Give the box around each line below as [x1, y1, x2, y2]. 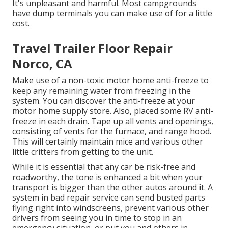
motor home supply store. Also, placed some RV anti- [12, 105, 213, 117]
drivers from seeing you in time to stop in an [12, 212, 182, 223]
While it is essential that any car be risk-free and [12, 161, 195, 173]
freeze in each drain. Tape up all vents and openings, [12, 115, 213, 127]
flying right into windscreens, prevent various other [12, 202, 209, 213]
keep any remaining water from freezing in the [12, 84, 191, 96]
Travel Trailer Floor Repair [12, 39, 173, 56]
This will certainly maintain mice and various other [12, 135, 203, 147]
